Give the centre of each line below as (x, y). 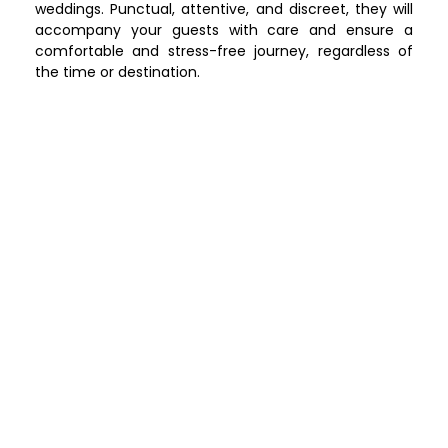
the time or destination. (117, 71)
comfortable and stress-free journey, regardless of (224, 50)
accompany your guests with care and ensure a (224, 29)
